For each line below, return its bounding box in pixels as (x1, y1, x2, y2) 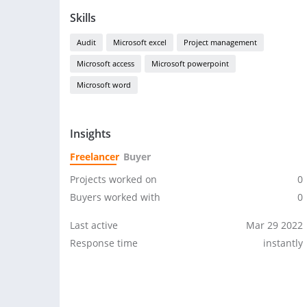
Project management (184, 37, 257, 47)
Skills (70, 10, 96, 25)
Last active (70, 219, 118, 232)
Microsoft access (77, 58, 134, 69)
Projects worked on (70, 173, 157, 186)
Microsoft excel (113, 37, 167, 47)
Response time (70, 236, 138, 249)
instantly (263, 236, 303, 249)
